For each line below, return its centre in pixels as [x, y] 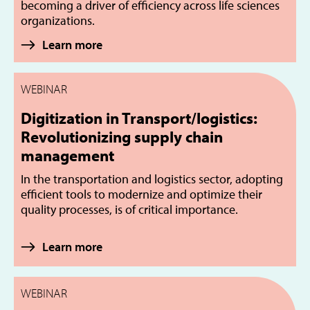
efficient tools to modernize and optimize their [142, 194]
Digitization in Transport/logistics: [139, 118]
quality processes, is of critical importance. [129, 209]
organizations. [58, 20]
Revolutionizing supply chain [122, 136]
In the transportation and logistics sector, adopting [152, 179]
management [67, 155]
